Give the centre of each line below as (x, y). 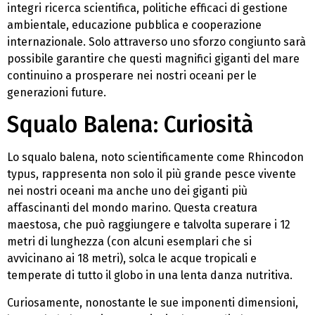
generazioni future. (57, 92)
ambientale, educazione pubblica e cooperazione (134, 25)
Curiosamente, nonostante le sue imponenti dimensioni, (153, 302)
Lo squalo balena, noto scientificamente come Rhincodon (155, 157)
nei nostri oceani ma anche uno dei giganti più (127, 191)
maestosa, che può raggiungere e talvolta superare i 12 (149, 225)
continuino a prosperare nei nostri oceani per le (132, 75)
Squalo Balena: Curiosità (130, 125)
